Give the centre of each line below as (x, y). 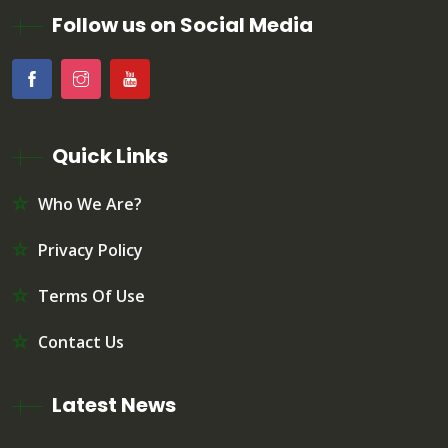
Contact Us (81, 342)
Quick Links (110, 156)
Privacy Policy (90, 250)
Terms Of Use (91, 296)
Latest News (114, 405)
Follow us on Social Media (182, 25)
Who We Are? (90, 204)
